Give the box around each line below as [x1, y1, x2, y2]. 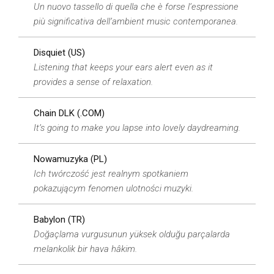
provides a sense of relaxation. [34, 76, 153, 87]
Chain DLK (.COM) [34, 108, 105, 119]
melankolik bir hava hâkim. [34, 243, 137, 254]
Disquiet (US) [34, 47, 85, 58]
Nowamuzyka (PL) [34, 154, 107, 165]
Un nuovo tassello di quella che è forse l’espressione [34, 1, 239, 12]
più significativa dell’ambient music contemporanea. [34, 16, 238, 27]
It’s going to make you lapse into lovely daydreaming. [34, 122, 240, 133]
